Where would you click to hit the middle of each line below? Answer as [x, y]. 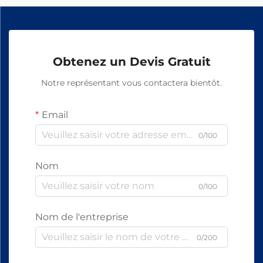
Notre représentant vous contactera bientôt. [131, 82]
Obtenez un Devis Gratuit [131, 61]
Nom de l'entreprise [82, 217]
